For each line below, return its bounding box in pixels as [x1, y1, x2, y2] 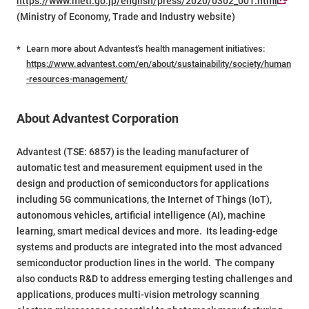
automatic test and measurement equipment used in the [17, 162, 263, 174]
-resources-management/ [26, 74, 128, 85]
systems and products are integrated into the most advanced [17, 241, 282, 253]
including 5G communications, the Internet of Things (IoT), [17, 194, 272, 206]
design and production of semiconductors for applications [17, 178, 269, 190]
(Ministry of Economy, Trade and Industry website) [17, 11, 235, 23]
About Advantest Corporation [17, 111, 179, 126]
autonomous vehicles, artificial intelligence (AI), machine [17, 210, 266, 221]
